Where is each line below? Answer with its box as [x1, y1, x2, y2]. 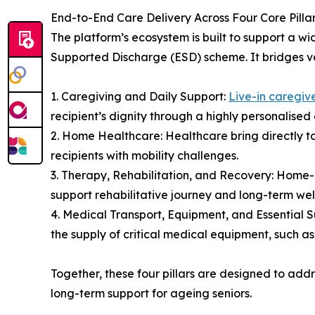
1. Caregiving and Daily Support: [51, 89, 229, 103]
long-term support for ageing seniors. [51, 285, 252, 300]
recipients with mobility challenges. [51, 148, 238, 162]
